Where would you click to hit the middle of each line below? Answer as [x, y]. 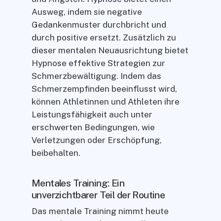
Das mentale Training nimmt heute [100, 211]
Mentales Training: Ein [78, 183]
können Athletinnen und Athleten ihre [106, 102]
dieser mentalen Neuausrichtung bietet [110, 51]
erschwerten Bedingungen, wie [93, 128]
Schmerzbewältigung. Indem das [96, 76]
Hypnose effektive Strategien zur [98, 63]
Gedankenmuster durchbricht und [99, 25]
